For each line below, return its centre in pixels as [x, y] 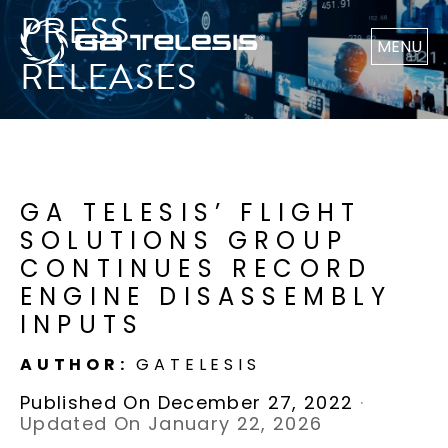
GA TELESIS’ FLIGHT [191, 212]
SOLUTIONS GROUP [184, 240]
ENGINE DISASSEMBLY [206, 296]
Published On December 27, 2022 [187, 402]
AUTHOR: [78, 364]
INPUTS [82, 324]
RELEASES [109, 77]
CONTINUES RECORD [196, 268]
